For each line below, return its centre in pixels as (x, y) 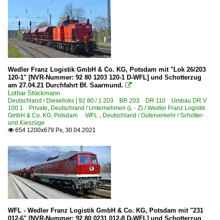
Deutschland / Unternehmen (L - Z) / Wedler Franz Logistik (128, 108)
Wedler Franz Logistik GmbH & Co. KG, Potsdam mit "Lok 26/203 (107, 69)
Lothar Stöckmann (34, 93)
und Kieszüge (26, 123)
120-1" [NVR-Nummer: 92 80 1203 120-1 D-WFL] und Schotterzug (105, 77)
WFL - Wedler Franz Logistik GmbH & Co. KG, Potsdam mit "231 (106, 210)
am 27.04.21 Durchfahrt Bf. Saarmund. (66, 85)
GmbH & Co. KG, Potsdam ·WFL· (54, 115)
